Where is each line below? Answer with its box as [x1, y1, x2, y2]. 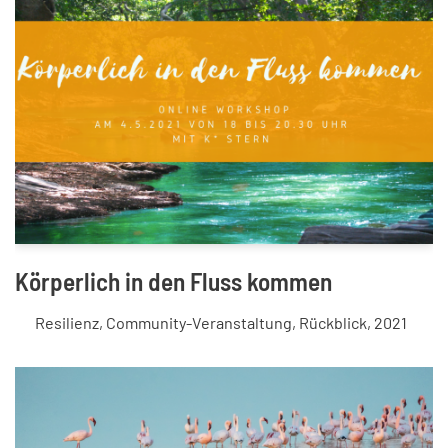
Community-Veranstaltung [106, 313, 293, 333]
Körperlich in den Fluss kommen [15, 266, 332, 297]
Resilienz [35, 313, 100, 333]
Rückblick [299, 313, 368, 333]
